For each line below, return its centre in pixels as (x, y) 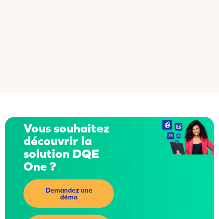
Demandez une (69, 190)
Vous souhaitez (66, 128)
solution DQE (61, 153)
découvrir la (58, 141)
